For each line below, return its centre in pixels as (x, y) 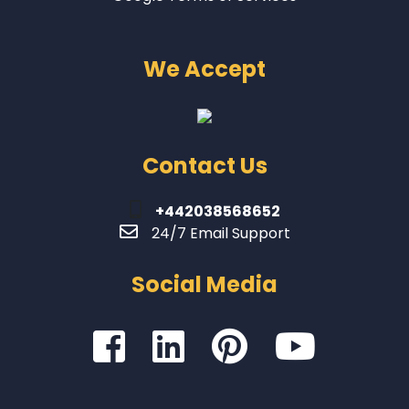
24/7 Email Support (220, 233)
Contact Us (204, 165)
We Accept (204, 68)
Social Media (204, 284)
